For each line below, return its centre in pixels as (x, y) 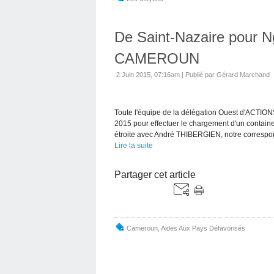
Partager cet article (155, 174)
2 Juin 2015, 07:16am (148, 74)
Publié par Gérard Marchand (228, 74)
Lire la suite (134, 145)
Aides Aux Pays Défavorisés (203, 228)
